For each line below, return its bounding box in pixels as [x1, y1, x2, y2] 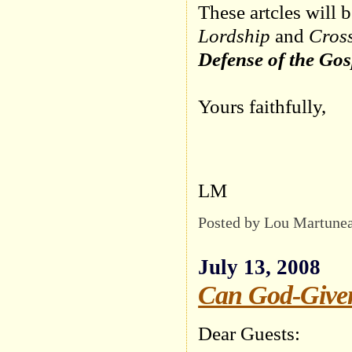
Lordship [198, 24, 271, 47]
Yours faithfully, [198, 94, 327, 118]
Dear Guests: [198, 321, 301, 345]
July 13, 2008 [198, 255, 321, 280]
